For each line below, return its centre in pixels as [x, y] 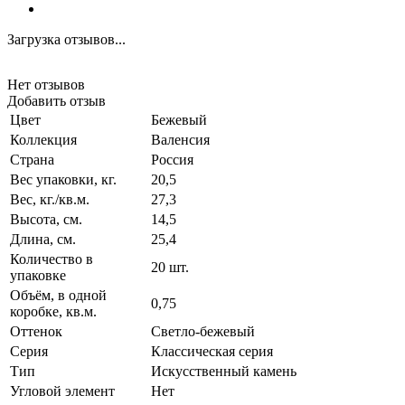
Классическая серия [212, 351]
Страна [32, 159]
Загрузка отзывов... [66, 39]
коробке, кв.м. [53, 311]
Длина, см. [43, 239]
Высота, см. [46, 219]
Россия [172, 159]
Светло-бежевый [203, 331]
